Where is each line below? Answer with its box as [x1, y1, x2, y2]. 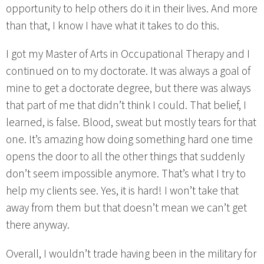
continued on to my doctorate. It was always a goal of [6, 63, 250, 80]
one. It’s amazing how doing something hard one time [6, 131, 253, 148]
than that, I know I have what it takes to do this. [6, 18, 219, 35]
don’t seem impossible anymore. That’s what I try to [6, 166, 246, 183]
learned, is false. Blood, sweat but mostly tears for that [6, 114, 256, 131]
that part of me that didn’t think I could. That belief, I [6, 97, 246, 114]
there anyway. [6, 217, 70, 234]
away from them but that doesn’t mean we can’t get [6, 200, 247, 217]
